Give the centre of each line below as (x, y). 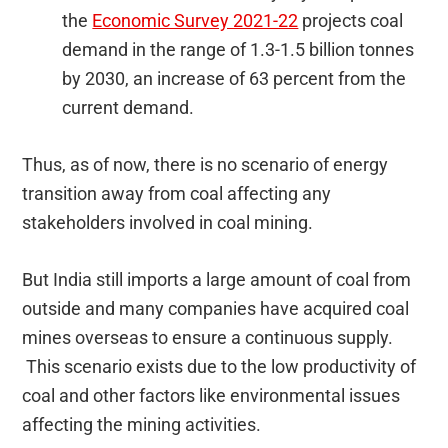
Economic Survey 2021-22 (195, 20)
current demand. (128, 107)
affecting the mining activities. (142, 424)
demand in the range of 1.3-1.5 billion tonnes (238, 49)
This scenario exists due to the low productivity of (219, 366)
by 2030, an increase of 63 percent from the (234, 78)
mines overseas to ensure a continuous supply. (208, 337)
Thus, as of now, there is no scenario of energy (205, 164)
